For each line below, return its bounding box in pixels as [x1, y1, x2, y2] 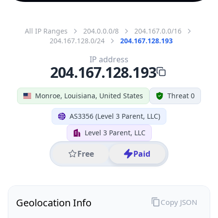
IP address [90, 54, 128, 65]
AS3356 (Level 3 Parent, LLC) [70, 111, 160, 121]
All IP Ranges [25, 26, 68, 36]
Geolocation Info [16, 196, 91, 209]
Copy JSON [160, 197, 197, 207]
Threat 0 [167, 91, 195, 100]
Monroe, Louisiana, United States [35, 91, 143, 100]
